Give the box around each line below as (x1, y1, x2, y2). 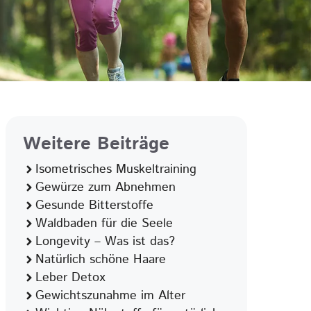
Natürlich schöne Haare (35, 251, 166, 269)
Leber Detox (35, 269, 106, 287)
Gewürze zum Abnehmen (35, 178, 176, 196)
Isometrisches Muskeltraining (35, 160, 196, 178)
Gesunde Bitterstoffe (35, 196, 153, 215)
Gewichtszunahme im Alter (35, 287, 185, 305)
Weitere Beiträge (23, 131, 169, 157)
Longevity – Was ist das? (35, 233, 175, 251)
